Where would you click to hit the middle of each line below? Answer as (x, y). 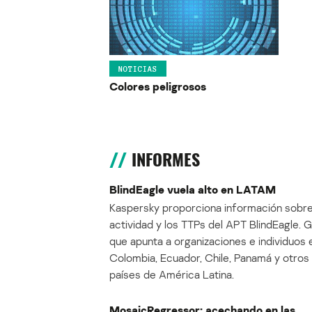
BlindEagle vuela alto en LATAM (193, 190)
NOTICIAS (138, 69)
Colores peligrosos (158, 87)
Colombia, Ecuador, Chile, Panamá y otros (209, 258)
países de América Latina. (172, 275)
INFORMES (166, 160)
